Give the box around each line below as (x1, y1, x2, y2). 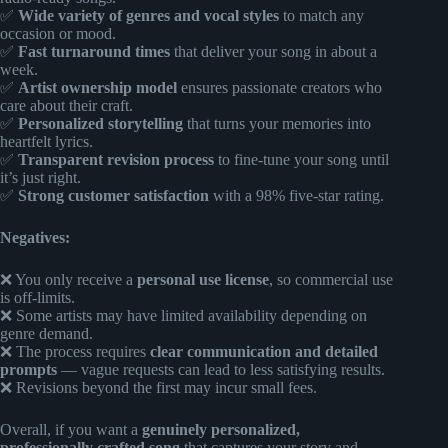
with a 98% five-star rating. (209, 186, 384, 204)
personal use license (137, 270, 269, 288)
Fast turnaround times (18, 42, 170, 60)
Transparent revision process (18, 150, 214, 168)
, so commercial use (269, 270, 393, 288)
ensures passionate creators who (177, 78, 382, 96)
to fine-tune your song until (214, 150, 389, 168)
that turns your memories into (183, 114, 371, 132)
